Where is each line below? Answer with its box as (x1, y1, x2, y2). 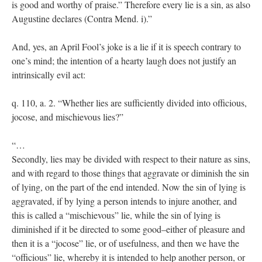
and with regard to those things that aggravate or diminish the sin (12, 167, 249, 180)
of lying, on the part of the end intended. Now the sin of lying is (12, 181, 246, 194)
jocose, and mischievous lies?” (12, 111, 123, 123)
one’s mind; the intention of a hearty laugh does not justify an (12, 54, 236, 67)
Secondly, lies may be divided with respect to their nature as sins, (12, 153, 250, 166)
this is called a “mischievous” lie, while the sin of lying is (12, 209, 220, 222)
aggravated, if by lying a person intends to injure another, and (12, 195, 237, 208)
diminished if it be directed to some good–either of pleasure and (12, 223, 245, 236)
